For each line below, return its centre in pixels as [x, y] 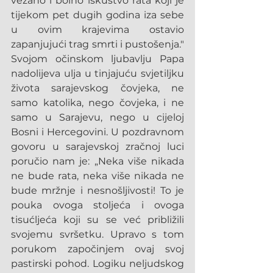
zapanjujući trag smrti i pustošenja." [97, 44]
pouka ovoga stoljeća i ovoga [97, 205]
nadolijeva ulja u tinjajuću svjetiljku [97, 73]
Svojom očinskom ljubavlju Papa [97, 59]
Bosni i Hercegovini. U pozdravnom [97, 132]
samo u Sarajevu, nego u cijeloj [97, 117]
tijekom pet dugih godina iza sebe [97, 15]
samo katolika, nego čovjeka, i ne [97, 103]
